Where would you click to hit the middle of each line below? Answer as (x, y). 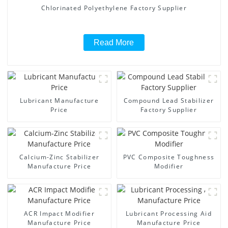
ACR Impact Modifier (59, 213)
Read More (114, 42)
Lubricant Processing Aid (169, 213)
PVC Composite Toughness (169, 157)
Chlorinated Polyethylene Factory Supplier (114, 8)
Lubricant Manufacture (59, 100)
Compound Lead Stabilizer (169, 100)
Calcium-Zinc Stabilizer (59, 157)
